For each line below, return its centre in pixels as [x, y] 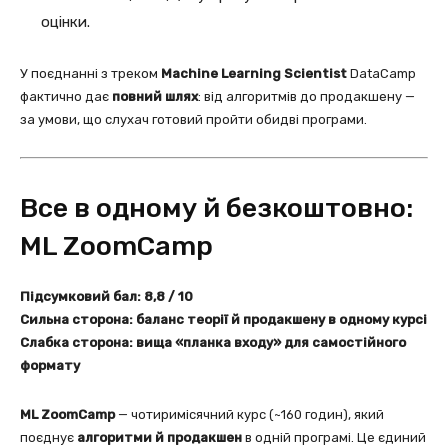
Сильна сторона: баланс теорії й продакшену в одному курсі [223, 319]
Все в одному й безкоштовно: [216, 207]
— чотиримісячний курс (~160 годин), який [249, 414]
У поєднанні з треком [90, 73]
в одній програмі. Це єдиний [334, 437]
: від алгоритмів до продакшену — [306, 96]
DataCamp [381, 73]
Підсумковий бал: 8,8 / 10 [106, 296]
